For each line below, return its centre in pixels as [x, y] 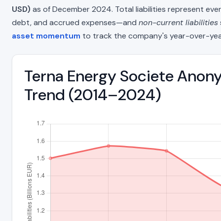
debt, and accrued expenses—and [75, 22]
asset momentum [46, 36]
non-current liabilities [178, 22]
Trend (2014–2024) [93, 94]
